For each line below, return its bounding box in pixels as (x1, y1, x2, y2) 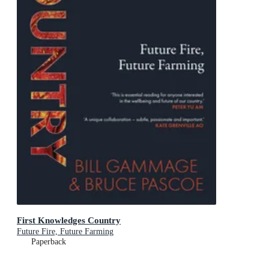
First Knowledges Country (17, 215, 121, 226)
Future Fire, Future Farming (17, 227, 113, 237)
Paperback (31, 237, 66, 247)
